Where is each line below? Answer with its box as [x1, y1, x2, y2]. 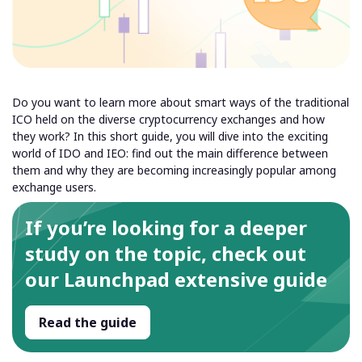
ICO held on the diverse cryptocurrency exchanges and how [12, 112, 325, 128]
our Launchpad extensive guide [25, 266, 327, 293]
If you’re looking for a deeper [25, 214, 307, 242]
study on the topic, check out [25, 240, 306, 267]
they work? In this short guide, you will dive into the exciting [12, 128, 328, 145]
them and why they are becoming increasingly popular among [12, 162, 336, 179]
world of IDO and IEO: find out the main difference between [12, 145, 328, 162]
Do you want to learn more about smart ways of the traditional [12, 95, 349, 111]
